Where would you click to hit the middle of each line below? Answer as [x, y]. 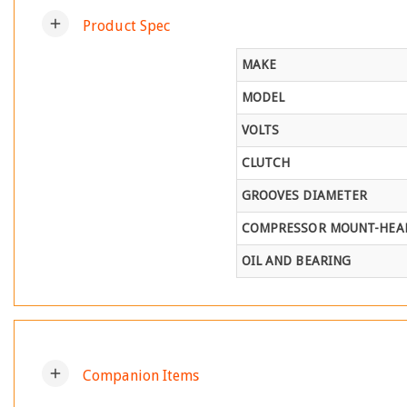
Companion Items [141, 375]
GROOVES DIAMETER [304, 196]
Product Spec [127, 25]
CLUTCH [266, 163]
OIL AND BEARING [296, 261]
